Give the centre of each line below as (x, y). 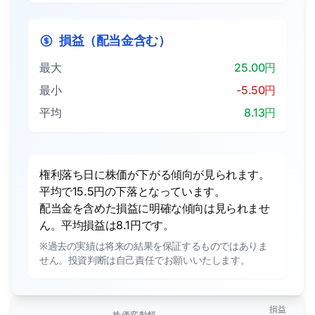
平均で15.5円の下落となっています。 (133, 191)
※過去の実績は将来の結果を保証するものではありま (154, 245)
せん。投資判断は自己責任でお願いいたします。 (145, 259)
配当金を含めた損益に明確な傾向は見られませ (155, 208)
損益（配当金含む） (115, 40)
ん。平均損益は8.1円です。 (107, 225)
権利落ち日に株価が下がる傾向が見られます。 (155, 174)
